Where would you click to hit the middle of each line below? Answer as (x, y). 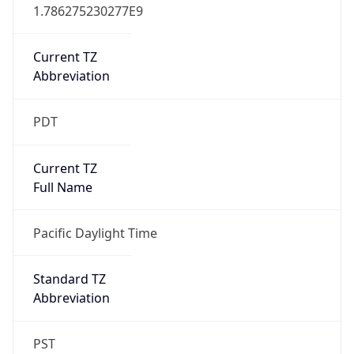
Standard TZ (69, 279)
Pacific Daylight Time (95, 233)
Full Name (62, 187)
